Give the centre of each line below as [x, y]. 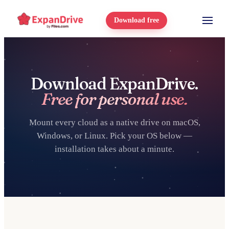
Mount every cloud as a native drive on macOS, [114, 122]
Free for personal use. [114, 99]
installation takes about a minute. [114, 149]
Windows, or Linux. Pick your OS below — [114, 136]
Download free [136, 20]
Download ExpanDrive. [114, 84]
